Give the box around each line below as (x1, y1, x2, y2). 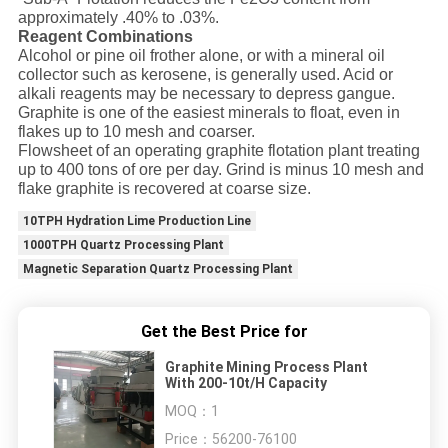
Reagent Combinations (17, 27, 193, 45)
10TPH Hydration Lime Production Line (22, 213, 251, 228)
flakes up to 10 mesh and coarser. (17, 122, 255, 140)
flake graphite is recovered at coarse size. (17, 179, 311, 197)
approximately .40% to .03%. (17, 8, 219, 26)
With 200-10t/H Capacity (165, 374, 327, 391)
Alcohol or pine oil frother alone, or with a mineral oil (17, 46, 385, 64)
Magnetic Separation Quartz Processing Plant (22, 261, 293, 276)
